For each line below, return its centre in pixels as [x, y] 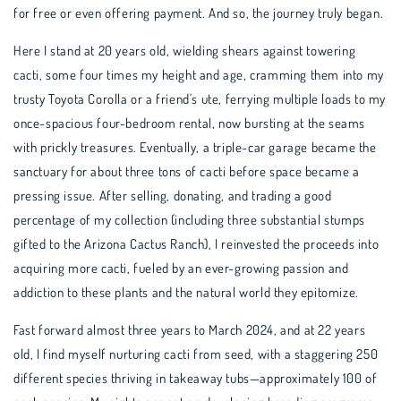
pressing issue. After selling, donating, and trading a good [173, 196]
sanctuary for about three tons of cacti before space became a [187, 171]
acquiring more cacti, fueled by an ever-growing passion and [181, 268]
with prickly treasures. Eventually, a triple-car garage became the [195, 147]
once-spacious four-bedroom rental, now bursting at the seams [190, 123]
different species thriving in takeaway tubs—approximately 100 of [196, 378]
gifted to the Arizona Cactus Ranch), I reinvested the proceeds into [196, 244]
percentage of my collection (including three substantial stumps [189, 220]
